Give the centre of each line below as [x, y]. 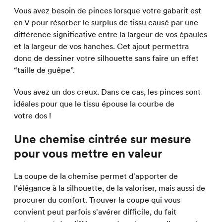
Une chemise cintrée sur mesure [103, 139]
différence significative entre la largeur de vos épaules [111, 34]
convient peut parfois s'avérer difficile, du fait [95, 212]
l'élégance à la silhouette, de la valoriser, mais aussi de [110, 188]
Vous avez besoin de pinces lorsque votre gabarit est [108, 11]
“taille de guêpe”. [44, 70]
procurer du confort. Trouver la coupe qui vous [97, 200]
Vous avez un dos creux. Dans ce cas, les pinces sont [107, 92]
